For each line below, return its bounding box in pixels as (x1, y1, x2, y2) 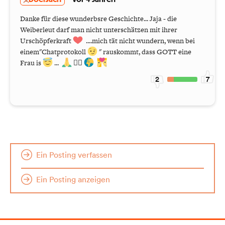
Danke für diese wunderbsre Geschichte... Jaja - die (20, 14, 177, 24)
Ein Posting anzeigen (36, 174, 110, 185)
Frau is (20, 58, 41, 68)
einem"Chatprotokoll (20, 47, 86, 57)
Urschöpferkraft (20, 36, 71, 46)
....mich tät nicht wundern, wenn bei (84, 36, 195, 46)
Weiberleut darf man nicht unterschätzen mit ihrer (20, 25, 177, 35)
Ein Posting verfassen (36, 150, 112, 160)
